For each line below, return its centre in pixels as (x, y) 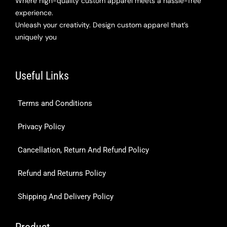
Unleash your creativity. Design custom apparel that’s (102, 25)
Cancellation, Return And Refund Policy (83, 150)
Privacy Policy (41, 126)
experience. (34, 13)
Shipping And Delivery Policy (66, 196)
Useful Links (42, 76)
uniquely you (36, 37)
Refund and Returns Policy (62, 173)
